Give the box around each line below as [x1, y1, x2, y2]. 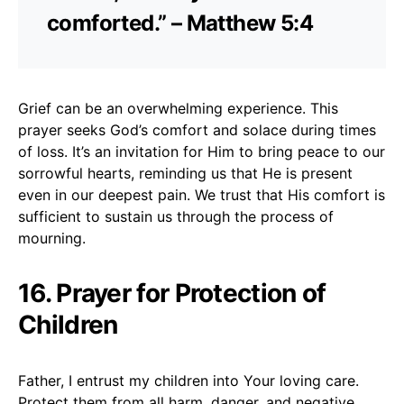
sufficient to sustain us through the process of [18, 207, 334, 225]
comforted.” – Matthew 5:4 [47, 9, 313, 36]
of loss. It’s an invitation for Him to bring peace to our [18, 142, 385, 161]
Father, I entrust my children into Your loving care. [18, 371, 359, 390]
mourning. [18, 228, 86, 247]
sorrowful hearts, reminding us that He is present [18, 163, 353, 182]
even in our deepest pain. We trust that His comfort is [18, 185, 385, 204]
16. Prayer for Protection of [18, 277, 326, 308]
